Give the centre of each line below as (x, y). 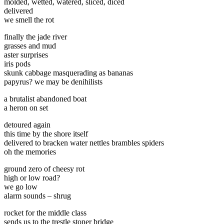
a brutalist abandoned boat (45, 98)
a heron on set (26, 107)
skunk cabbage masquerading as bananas (68, 72)
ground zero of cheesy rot (44, 168)
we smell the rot (29, 19)
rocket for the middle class (45, 212)
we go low (21, 186)
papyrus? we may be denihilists (53, 81)
